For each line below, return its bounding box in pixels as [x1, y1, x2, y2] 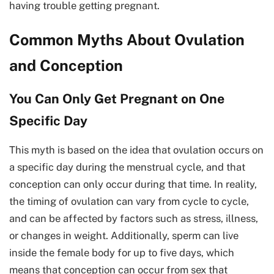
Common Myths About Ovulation [9, 31, 245, 50]
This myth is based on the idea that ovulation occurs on [9, 144, 264, 157]
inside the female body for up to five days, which [9, 246, 234, 259]
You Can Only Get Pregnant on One [9, 91, 224, 106]
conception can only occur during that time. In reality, [9, 178, 257, 191]
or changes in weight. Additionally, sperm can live [9, 229, 239, 242]
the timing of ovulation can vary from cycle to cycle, [9, 195, 249, 208]
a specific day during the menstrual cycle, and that [9, 161, 245, 174]
